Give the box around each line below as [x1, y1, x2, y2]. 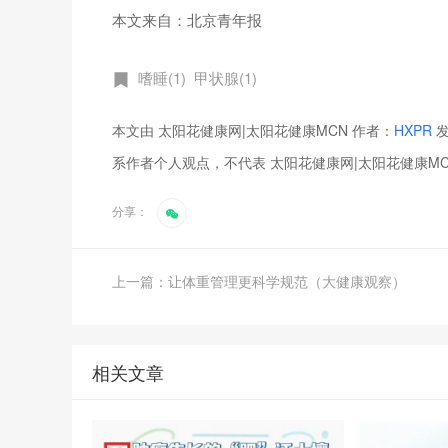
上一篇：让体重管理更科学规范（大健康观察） [112, 270, 406, 291]
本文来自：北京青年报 [112, 8, 262, 30]
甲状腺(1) [194, 66, 257, 88]
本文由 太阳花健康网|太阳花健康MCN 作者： [112, 119, 394, 140]
